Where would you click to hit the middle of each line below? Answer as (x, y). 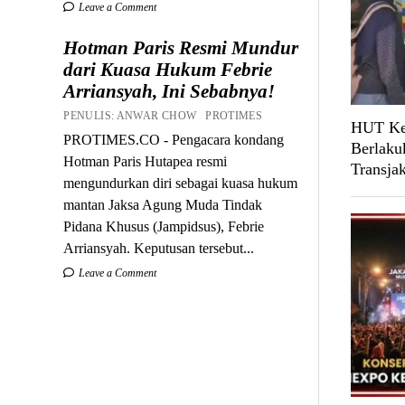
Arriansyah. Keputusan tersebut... (159, 248)
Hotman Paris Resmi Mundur (181, 47)
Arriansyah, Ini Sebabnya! (170, 91)
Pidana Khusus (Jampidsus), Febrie (164, 226)
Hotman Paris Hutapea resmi (146, 161)
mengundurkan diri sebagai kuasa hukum (181, 183)
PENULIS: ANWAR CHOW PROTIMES (166, 115)
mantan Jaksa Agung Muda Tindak (163, 204)
